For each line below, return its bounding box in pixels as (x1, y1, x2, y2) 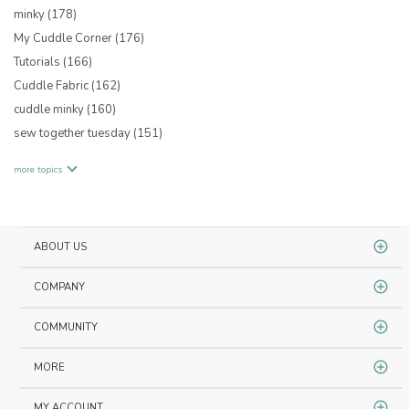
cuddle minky (14, 100, 87, 118)
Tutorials (14, 53, 63, 70)
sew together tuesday (14, 124, 133, 142)
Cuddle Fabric (14, 77, 91, 94)
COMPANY (34, 279, 86, 294)
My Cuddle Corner (14, 29, 115, 47)
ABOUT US (34, 239, 88, 254)
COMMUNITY (34, 320, 99, 334)
